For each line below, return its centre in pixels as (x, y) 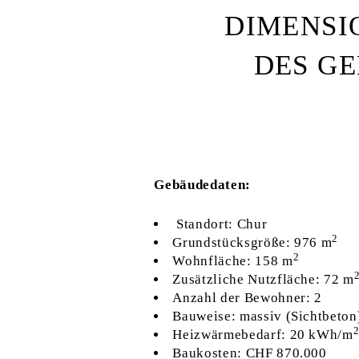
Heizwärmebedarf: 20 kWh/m (263, 335)
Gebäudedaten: (202, 185)
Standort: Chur (220, 224)
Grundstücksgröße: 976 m (252, 243)
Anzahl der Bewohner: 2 (247, 298)
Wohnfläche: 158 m (233, 261)
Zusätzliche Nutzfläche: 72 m (263, 280)
